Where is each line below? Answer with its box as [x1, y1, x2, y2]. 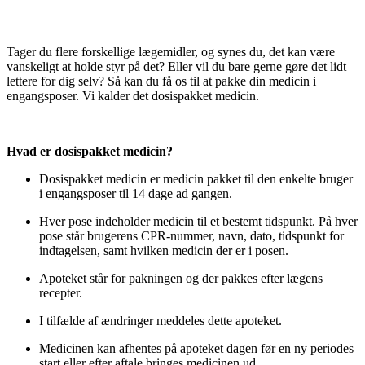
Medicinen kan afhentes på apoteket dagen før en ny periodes [39, 341, 354, 355]
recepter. [39, 285, 82, 300]
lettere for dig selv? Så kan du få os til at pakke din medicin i [7, 73, 316, 88]
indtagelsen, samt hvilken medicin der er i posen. [39, 243, 288, 257]
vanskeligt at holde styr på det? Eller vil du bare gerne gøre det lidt [7, 59, 346, 73]
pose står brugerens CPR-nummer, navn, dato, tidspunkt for [39, 228, 344, 243]
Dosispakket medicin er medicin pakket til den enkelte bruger [39, 171, 353, 186]
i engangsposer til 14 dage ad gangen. [39, 186, 232, 200]
